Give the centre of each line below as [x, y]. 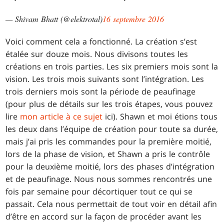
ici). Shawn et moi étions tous [160, 117]
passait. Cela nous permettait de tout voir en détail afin [111, 204]
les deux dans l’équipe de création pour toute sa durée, [112, 129]
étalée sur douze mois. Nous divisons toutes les [97, 54]
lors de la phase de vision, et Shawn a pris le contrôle [108, 154]
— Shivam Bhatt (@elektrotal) [54, 19]
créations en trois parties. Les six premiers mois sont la [112, 67]
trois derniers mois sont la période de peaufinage [101, 92]
